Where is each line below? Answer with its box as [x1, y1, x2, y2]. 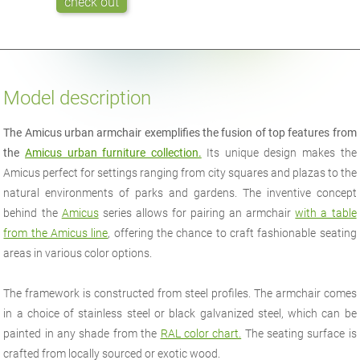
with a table [295, 207, 357, 220]
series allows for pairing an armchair [98, 207, 296, 220]
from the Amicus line [3, 227, 108, 240]
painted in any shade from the [3, 327, 161, 341]
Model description [3, 87, 152, 110]
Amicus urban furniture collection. [25, 146, 202, 160]
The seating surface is [241, 327, 357, 341]
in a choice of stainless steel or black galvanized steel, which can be [3, 307, 357, 321]
